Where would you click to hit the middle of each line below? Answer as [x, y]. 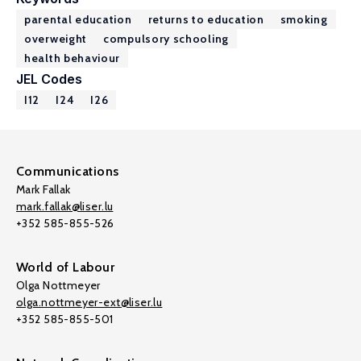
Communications [68, 171]
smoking [304, 19]
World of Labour [66, 267]
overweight [56, 39]
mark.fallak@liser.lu [65, 206]
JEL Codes [49, 79]
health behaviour [73, 58]
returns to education [206, 19]
